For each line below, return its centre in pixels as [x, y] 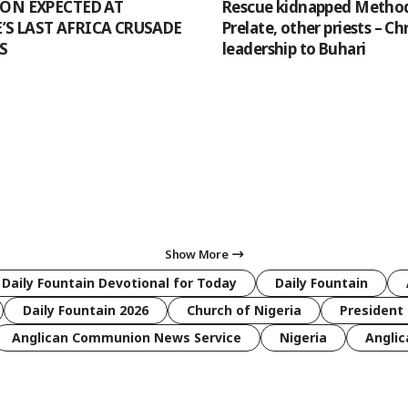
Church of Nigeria [244, 311]
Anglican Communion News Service [127, 338]
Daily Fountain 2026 [86, 311]
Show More [197, 255]
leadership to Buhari [294, 49]
